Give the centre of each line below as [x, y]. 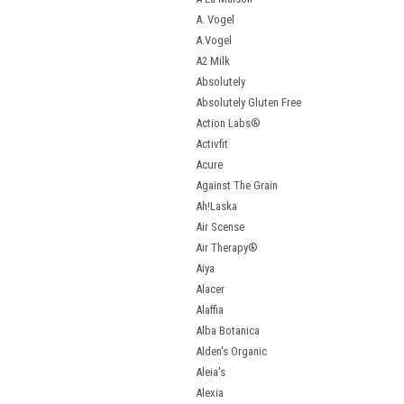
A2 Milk [213, 61]
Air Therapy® [227, 248]
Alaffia [210, 310]
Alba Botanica [228, 331]
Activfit [212, 144]
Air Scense [220, 227]
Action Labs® [228, 123]
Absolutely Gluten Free [248, 102]
